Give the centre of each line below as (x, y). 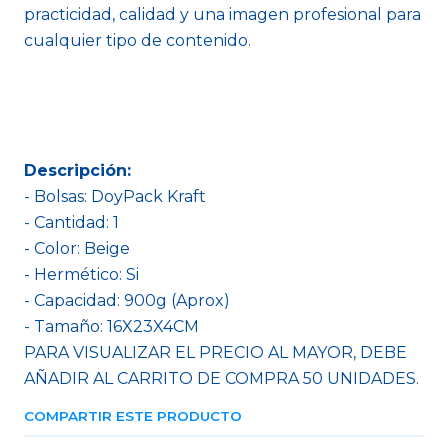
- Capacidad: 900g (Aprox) (127, 300)
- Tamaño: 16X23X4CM (111, 326)
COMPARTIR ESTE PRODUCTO (133, 416)
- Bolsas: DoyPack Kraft (115, 196)
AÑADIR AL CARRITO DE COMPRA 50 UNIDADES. (221, 378)
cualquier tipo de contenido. (137, 40)
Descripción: (77, 170)
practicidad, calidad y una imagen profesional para (222, 14)
